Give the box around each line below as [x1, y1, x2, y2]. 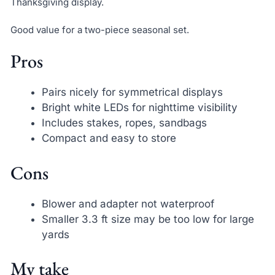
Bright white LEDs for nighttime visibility [41, 101, 238, 114]
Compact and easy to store [41, 132, 176, 145]
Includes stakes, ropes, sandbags [41, 117, 207, 130]
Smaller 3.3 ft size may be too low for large [41, 212, 254, 225]
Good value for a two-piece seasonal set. [10, 23, 189, 36]
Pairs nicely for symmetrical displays [41, 86, 223, 99]
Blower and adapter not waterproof [41, 197, 214, 210]
